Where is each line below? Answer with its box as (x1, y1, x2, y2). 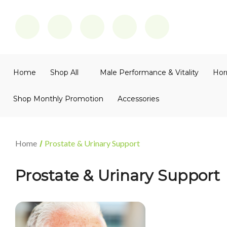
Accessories (118, 94, 159, 103)
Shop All (50, 67, 79, 77)
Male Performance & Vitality (100, 67, 199, 77)
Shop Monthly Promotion (13, 94, 103, 103)
